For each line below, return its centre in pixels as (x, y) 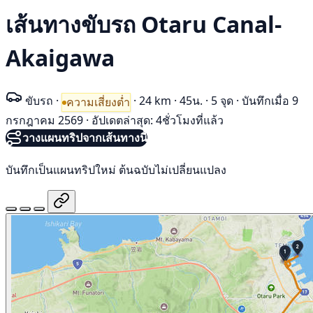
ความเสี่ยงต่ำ (98, 102)
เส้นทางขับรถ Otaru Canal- (144, 24)
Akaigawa (60, 58)
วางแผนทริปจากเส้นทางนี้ (85, 138)
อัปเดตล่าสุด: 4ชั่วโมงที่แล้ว (158, 121)
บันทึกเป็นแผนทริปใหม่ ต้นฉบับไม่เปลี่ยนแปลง (116, 169)
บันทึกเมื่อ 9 (270, 100)
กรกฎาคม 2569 (44, 121)
